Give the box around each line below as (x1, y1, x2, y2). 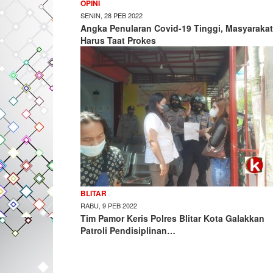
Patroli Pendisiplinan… (80, 224, 175, 236)
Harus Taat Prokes (80, 34, 156, 46)
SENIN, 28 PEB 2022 (80, 10, 143, 20)
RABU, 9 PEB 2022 (80, 200, 137, 210)
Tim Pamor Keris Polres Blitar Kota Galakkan (80, 212, 264, 224)
